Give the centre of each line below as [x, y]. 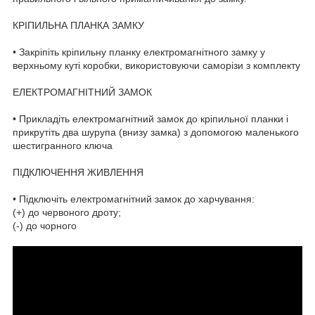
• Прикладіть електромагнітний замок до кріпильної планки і [150, 118]
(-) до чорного [45, 225]
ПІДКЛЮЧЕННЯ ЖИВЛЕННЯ [78, 172]
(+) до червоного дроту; [67, 212]
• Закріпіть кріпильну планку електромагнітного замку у [139, 52]
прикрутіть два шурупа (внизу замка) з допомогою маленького [156, 132]
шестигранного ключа [63, 145]
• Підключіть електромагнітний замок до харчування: [134, 199]
